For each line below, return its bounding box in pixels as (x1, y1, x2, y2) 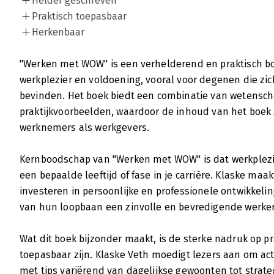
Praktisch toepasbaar (32, 10, 127, 23)
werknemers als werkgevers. (20, 122, 150, 134)
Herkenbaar (32, 26, 84, 39)
